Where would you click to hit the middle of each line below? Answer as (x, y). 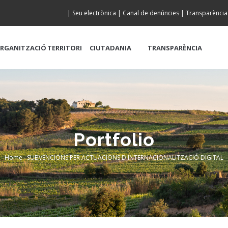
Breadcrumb (50, 168)
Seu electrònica (94, 13)
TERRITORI (64, 48)
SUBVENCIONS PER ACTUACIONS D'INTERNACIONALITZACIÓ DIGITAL (125, 157)
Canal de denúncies (151, 13)
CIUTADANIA (111, 48)
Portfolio (114, 139)
